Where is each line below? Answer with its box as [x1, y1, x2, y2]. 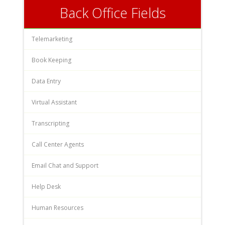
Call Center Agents [32, 140, 84, 149]
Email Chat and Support [32, 161, 98, 170]
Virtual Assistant [32, 97, 77, 106]
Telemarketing [32, 34, 72, 43]
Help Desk [32, 182, 61, 191]
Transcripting [32, 119, 69, 128]
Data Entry [32, 76, 61, 85]
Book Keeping [32, 55, 71, 64]
